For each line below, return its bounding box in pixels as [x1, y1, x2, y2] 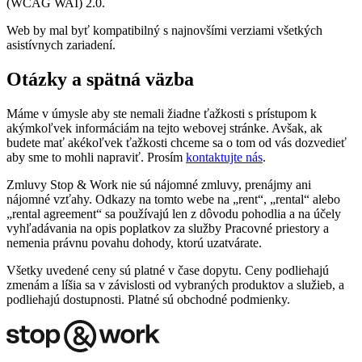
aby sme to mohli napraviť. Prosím [6, 149, 186, 164]
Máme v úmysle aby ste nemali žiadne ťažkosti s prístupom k [6, 106, 317, 120]
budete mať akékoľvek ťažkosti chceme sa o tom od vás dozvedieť [6, 135, 347, 149]
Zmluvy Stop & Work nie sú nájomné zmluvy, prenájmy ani [6, 177, 311, 192]
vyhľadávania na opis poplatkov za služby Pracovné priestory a [6, 221, 329, 235]
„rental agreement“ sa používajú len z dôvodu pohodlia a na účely [6, 206, 341, 221]
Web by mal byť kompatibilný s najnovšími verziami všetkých [6, 23, 322, 37]
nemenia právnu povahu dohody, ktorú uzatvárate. [6, 235, 262, 250]
